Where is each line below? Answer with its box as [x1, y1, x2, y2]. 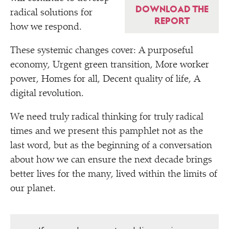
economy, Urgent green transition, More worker [10, 60, 209, 70]
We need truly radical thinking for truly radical [10, 112, 203, 122]
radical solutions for [10, 8, 93, 18]
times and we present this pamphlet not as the [10, 127, 203, 136]
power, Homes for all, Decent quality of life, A [10, 75, 200, 84]
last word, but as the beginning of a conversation [10, 141, 212, 151]
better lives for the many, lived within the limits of [10, 170, 217, 179]
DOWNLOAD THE [135, 4, 209, 14]
